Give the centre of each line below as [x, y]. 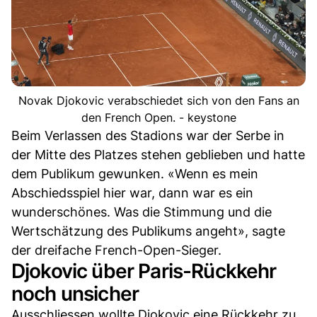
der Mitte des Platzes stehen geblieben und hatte [158, 155]
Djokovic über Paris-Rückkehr [144, 271]
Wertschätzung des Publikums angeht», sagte [148, 231]
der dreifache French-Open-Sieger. [116, 250]
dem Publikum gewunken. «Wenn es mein [135, 174]
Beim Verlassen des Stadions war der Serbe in [148, 136]
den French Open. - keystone [158, 118]
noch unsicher [75, 294]
